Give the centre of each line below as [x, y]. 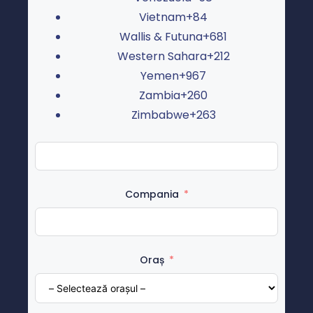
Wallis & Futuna [161, 36]
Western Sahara [162, 56]
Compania [152, 194]
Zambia [160, 95]
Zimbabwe [160, 115]
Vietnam [162, 17]
